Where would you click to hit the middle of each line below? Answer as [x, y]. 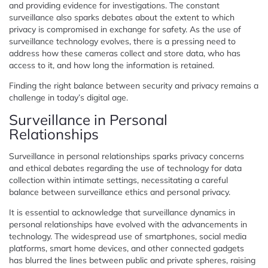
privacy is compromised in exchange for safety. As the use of [125, 29]
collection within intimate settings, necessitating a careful [118, 180]
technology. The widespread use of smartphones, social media [128, 236]
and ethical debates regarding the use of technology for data [125, 168]
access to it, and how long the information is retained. [112, 65]
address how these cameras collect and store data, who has [125, 53]
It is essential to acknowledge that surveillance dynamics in [122, 212]
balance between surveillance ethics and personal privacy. [120, 192]
